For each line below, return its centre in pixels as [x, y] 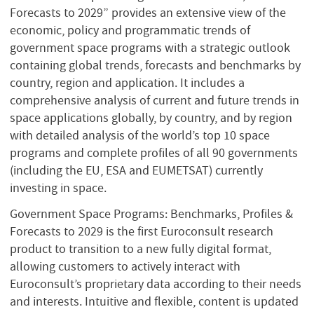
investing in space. [58, 187]
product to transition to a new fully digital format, [141, 249]
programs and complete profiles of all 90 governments [154, 152]
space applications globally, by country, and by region [151, 117]
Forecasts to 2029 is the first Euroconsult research [142, 232]
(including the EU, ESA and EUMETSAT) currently [136, 170]
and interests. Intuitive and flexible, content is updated [154, 302]
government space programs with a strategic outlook [150, 47]
